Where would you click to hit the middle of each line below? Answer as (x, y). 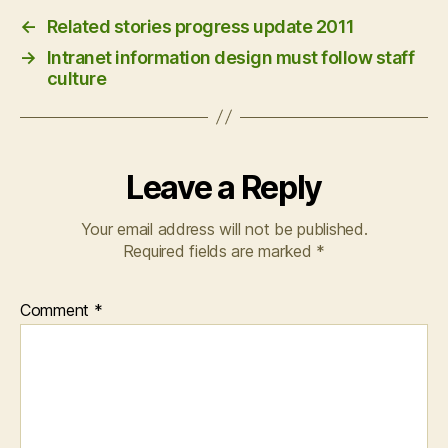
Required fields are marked (219, 250)
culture (76, 78)
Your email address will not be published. (224, 228)
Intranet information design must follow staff (230, 57)
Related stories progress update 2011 (200, 26)
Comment (57, 309)
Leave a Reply (224, 187)
